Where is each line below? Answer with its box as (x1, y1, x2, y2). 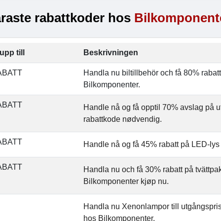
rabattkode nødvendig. (83, 115, 162, 123)
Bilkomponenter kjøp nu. (83, 177, 169, 185)
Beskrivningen (83, 48, 138, 57)
